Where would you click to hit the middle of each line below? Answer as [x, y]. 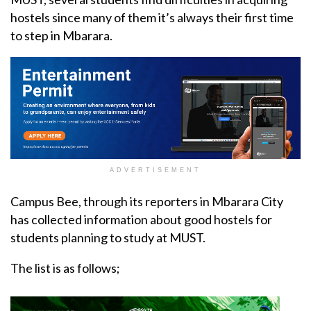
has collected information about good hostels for [141, 220]
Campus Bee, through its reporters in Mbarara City [147, 202]
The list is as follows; [65, 268]
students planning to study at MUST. [108, 238]
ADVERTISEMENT [155, 170]
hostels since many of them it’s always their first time [152, 18]
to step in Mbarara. [61, 36]
